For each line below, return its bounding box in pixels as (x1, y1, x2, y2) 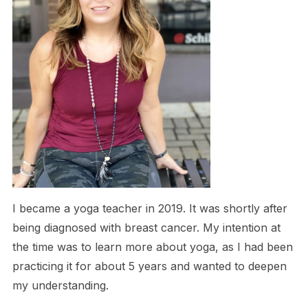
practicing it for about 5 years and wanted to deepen (12, 258, 287, 273)
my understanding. (12, 278, 109, 292)
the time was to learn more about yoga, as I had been (12, 239, 293, 254)
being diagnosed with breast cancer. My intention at (12, 220, 280, 234)
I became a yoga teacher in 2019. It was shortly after (12, 201, 287, 215)
